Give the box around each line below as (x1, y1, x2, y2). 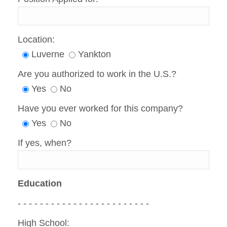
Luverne (31, 49, 64, 60)
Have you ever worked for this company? (18, 103, 183, 114)
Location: (18, 34, 55, 45)
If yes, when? (18, 138, 71, 148)
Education (18, 178, 62, 189)
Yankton (78, 49, 111, 60)
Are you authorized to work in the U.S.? (18, 69, 176, 80)
